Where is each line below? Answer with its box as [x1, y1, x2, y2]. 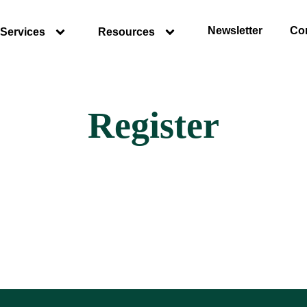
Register [88, 105, 219, 146]
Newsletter [207, 25, 262, 36]
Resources [97, 26, 155, 38]
